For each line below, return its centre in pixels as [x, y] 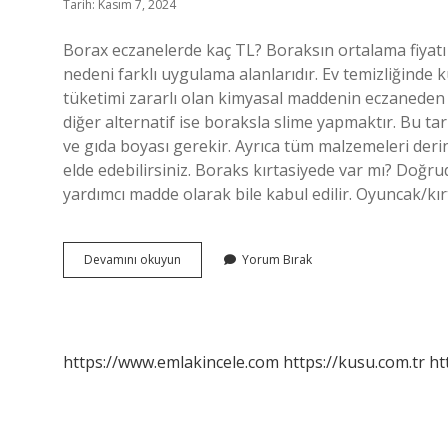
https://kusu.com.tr [354, 362]
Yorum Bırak [277, 259]
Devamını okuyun [132, 259]
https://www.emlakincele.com [171, 362]
